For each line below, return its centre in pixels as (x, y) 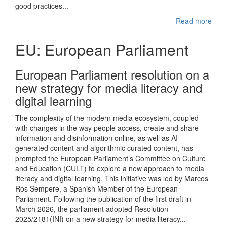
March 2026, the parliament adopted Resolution (92, 209)
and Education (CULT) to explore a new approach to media (110, 168)
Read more (194, 21)
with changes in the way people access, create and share (107, 128)
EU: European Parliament (102, 49)
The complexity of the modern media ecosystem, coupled (107, 118)
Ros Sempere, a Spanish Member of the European (97, 188)
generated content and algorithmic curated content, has (104, 148)
